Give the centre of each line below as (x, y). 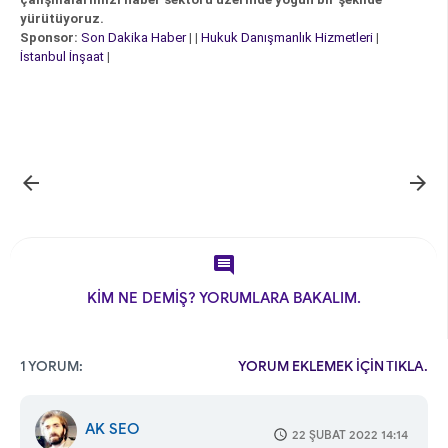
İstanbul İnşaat (63, 56)
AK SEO (112, 428)
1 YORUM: (51, 367)
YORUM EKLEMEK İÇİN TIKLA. (333, 367)
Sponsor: (49, 37)
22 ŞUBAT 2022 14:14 (350, 434)
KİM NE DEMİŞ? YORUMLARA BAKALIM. (223, 297)
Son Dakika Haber (133, 37)
